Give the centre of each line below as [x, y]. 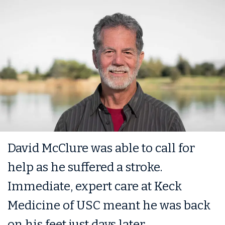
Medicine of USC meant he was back [109, 205]
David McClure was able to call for [101, 148]
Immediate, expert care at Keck [95, 186]
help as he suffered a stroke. [85, 167]
